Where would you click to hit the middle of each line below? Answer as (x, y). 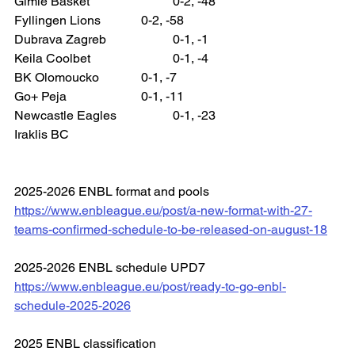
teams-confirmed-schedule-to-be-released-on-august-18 (171, 229)
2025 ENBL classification (85, 343)
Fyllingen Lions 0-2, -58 (162, 20)
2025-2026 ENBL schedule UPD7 (110, 267)
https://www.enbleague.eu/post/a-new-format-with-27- (163, 210)
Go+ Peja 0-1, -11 (162, 96)
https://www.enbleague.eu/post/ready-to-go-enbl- (150, 286)
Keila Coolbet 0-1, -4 (191, 58)
